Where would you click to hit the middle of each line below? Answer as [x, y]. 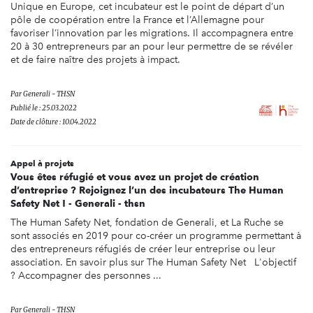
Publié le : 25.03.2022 [44, 108]
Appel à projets [42, 163]
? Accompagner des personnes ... [86, 275]
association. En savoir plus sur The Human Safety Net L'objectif [153, 262]
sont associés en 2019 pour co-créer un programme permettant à [156, 235]
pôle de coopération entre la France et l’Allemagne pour [137, 20]
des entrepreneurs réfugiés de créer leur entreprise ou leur [143, 249]
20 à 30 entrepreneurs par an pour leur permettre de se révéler [152, 46]
